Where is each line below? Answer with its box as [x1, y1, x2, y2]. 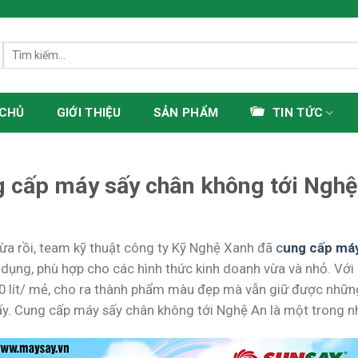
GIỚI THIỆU [56, 105, 121, 120]
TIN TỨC [272, 105, 324, 120]
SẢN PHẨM [153, 105, 219, 120]
